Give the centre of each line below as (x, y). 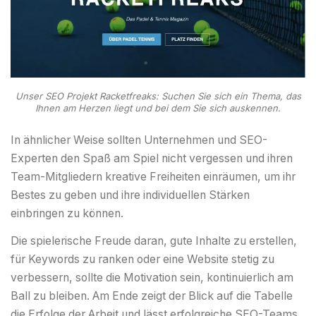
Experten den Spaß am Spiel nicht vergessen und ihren (152, 158)
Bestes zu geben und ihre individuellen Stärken (130, 195)
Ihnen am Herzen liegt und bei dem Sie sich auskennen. (158, 108)
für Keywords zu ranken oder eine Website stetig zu (142, 259)
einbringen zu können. (67, 213)
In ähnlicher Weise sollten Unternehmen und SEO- (139, 140)
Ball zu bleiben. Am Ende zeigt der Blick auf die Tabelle (152, 296)
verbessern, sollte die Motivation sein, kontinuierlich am (152, 277)
